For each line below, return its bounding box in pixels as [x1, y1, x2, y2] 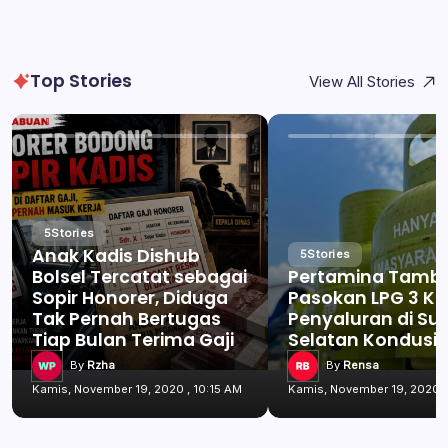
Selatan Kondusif [288, 327, 444, 352]
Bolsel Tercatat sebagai [32, 264, 247, 289]
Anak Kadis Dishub [32, 243, 200, 268]
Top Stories [29, 68, 132, 93]
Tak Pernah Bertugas [32, 306, 221, 331]
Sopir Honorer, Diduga [32, 285, 228, 310]
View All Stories [308, 71, 415, 91]
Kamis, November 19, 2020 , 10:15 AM [32, 381, 242, 396]
